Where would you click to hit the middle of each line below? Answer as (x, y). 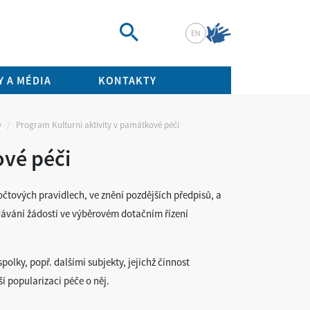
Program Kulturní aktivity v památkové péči (98, 125)
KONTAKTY (127, 80)
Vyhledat (147, 51)
